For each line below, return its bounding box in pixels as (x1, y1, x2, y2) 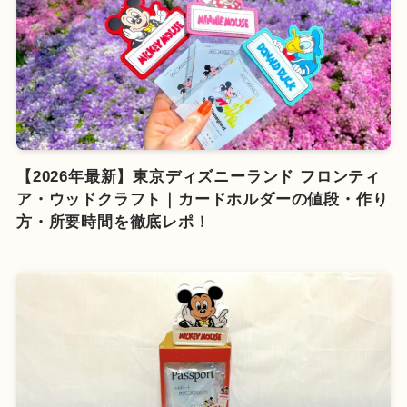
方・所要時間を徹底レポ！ (15, 213, 211, 231)
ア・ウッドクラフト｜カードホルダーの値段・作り (15, 190, 389, 208)
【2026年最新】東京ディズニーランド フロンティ (15, 167, 382, 185)
